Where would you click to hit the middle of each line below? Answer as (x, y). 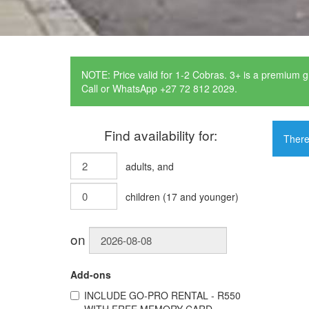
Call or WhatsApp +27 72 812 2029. (159, 88)
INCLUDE (107, 295)
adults (139, 166)
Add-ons (91, 275)
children (143, 197)
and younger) (208, 197)
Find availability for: (161, 134)
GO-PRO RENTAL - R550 (185, 295)
